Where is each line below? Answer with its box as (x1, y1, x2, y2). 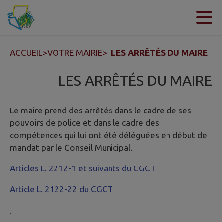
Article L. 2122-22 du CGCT (10, 184, 113, 194)
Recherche (94, 12, 133, 22)
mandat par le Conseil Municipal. (10, 143, 132, 153)
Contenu (20, 12, 53, 22)
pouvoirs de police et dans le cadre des (10, 118, 159, 128)
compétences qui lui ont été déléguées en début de (10, 130, 207, 140)
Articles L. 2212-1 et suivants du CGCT (10, 164, 156, 173)
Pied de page (143, 12, 193, 22)
